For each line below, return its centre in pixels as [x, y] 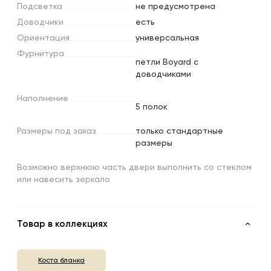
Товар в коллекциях [62, 224]
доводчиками [163, 75]
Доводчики [40, 23]
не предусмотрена [175, 7]
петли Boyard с [167, 63]
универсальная [167, 38]
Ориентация [43, 38]
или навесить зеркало [64, 180]
